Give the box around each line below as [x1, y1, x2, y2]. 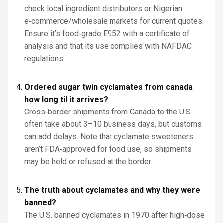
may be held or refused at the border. [24, 157, 152, 166]
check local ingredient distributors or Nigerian [24, 4, 182, 13]
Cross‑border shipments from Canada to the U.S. [24, 107, 192, 116]
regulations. [24, 54, 65, 63]
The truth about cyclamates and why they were [24, 185, 200, 195]
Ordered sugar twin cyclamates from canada [24, 82, 193, 92]
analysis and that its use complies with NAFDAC [24, 41, 192, 51]
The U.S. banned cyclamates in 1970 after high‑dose [24, 210, 205, 220]
